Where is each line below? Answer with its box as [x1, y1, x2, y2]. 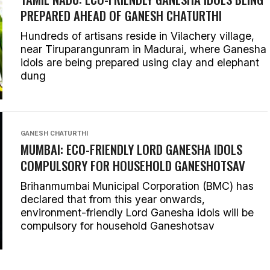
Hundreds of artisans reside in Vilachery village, [20, 30, 254, 42]
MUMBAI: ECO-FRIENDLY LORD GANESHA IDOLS [20, 140, 242, 159]
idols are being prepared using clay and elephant [20, 56, 259, 69]
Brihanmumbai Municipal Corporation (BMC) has [20, 180, 254, 192]
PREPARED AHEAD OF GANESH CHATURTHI [20, 6, 222, 25]
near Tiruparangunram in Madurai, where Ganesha [20, 43, 266, 55]
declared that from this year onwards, [20, 193, 205, 206]
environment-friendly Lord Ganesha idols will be [20, 206, 254, 219]
